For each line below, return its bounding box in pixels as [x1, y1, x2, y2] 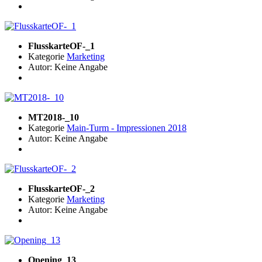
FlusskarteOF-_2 [28, 184, 95, 194]
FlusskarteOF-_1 [28, 41, 95, 51]
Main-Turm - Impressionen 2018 [67, 123, 187, 133]
